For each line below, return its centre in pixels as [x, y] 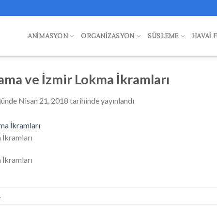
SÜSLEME [163, 36]
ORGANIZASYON [108, 36]
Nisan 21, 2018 [43, 100]
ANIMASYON [47, 36]
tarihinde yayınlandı [101, 100]
